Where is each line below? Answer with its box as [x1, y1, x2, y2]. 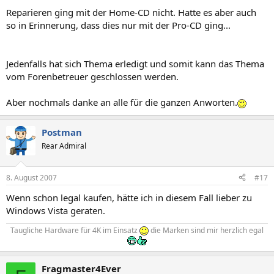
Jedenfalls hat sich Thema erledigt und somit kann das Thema [6, 57, 264, 70]
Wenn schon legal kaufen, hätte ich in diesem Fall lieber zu [6, 191, 252, 204]
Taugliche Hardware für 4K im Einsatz [10, 224, 139, 235]
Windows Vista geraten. [6, 204, 105, 217]
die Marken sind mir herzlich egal [149, 224, 264, 235]
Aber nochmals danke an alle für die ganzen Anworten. [6, 96, 237, 108]
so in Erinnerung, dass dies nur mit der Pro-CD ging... [6, 19, 231, 31]
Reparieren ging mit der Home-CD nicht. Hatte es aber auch [6, 6, 256, 18]
